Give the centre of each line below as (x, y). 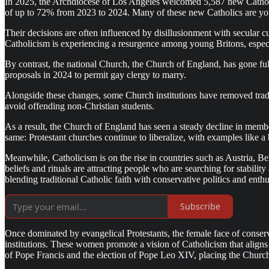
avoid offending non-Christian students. (80, 106)
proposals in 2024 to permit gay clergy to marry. (95, 74)
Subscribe (200, 207)
